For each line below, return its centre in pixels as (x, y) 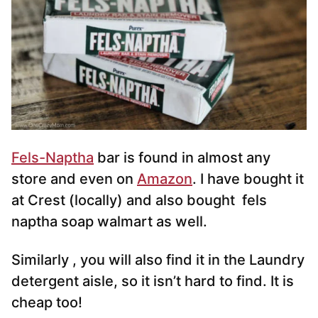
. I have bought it (248, 179)
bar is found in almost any (182, 158)
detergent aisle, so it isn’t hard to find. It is (153, 281)
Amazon (165, 179)
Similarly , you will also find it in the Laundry (158, 260)
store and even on (74, 179)
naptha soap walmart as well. (109, 222)
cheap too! (47, 303)
